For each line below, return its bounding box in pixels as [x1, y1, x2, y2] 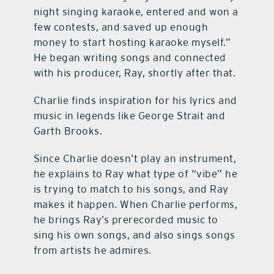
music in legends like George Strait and [33, 109, 226, 122]
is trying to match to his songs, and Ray [33, 183, 229, 196]
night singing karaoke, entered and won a [33, 6, 239, 18]
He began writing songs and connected [33, 51, 226, 64]
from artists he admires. [33, 244, 152, 257]
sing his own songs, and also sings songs [33, 229, 235, 242]
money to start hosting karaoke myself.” [33, 36, 231, 49]
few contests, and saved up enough [33, 21, 209, 34]
